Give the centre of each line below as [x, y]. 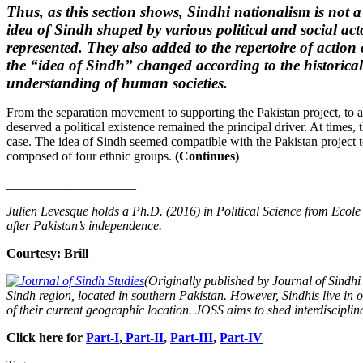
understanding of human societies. [117, 83]
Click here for [46, 337]
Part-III [192, 337]
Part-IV [241, 337]
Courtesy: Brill [47, 253]
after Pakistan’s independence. [84, 225]
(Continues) [207, 156]
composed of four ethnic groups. [91, 156]
